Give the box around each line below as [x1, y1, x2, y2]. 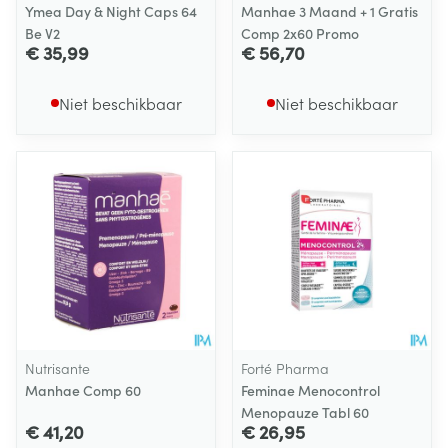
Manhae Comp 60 [25, 380, 141, 400]
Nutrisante [25, 358, 90, 378]
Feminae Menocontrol [241, 380, 380, 400]
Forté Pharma [241, 358, 329, 378]
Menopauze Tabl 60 [241, 402, 369, 422]
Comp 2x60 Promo [241, 23, 359, 43]
